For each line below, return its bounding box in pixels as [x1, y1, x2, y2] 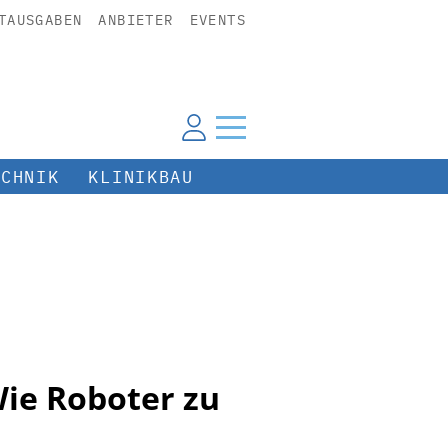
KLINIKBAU [88, 165, 194, 188]
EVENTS [189, 11, 246, 29]
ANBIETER [98, 11, 174, 29]
